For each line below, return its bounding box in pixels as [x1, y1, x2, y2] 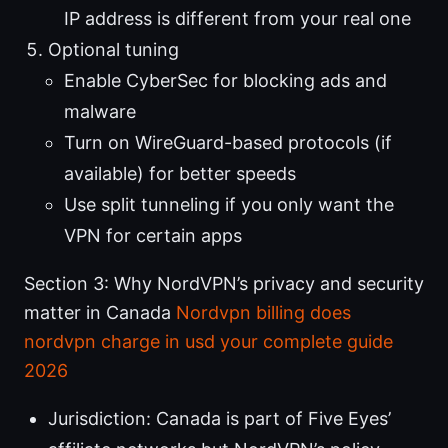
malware [64, 101, 136, 123]
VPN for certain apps [64, 225, 242, 247]
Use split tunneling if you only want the [64, 194, 394, 216]
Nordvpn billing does [176, 302, 351, 324]
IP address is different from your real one [64, 8, 411, 30]
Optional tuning [48, 39, 179, 61]
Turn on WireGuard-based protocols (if [64, 132, 392, 154]
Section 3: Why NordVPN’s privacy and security [24, 273, 424, 295]
